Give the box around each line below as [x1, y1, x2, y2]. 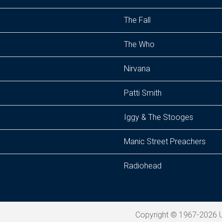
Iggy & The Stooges [124, 112, 193, 122]
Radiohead [124, 161, 162, 170]
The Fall [124, 15, 151, 25]
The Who [124, 40, 155, 49]
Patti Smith [124, 88, 162, 98]
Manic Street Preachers [124, 137, 206, 146]
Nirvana [124, 64, 150, 73]
